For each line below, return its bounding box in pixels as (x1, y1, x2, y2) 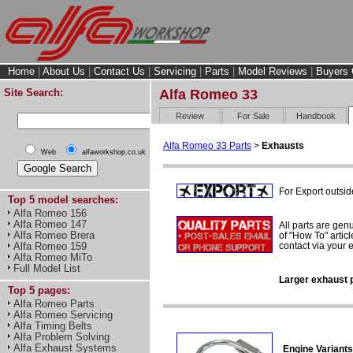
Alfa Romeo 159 (13, 240, 87, 252)
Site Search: (4, 87, 63, 98)
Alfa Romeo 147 (13, 218, 87, 230)
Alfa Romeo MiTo (13, 251, 92, 263)
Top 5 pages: (8, 284, 70, 296)
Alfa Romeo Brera (13, 229, 95, 241)
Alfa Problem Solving (13, 331, 110, 343)
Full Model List (13, 262, 80, 274)
